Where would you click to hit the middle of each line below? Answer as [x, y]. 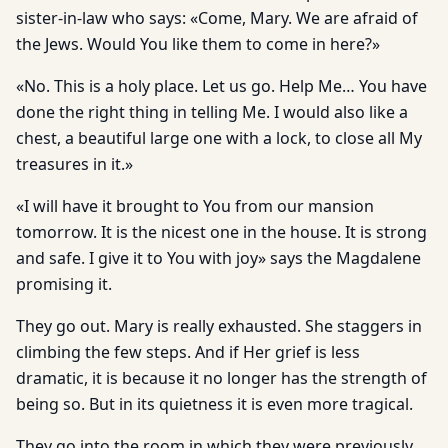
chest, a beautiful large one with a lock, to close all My [219, 138]
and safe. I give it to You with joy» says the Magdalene [218, 258]
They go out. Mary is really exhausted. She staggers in [219, 326]
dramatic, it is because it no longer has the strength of [221, 378]
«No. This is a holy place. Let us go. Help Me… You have [221, 86]
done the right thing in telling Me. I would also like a [212, 112]
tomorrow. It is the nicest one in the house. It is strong [221, 232]
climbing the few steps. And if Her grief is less [188, 352]
